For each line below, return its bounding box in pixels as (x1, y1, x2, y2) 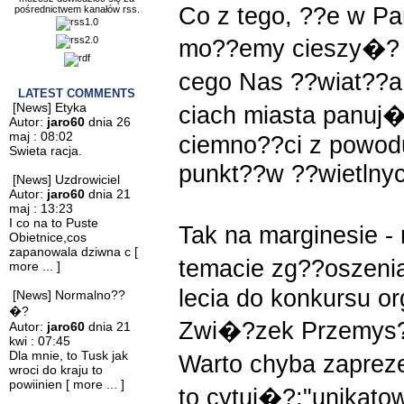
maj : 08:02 (9, 129, 73, 143)
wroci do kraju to (9, 363, 103, 377)
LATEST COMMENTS (18, 87, 135, 100)
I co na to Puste (9, 216, 98, 230)
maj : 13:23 (9, 201, 73, 216)
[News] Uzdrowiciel (13, 172, 120, 187)
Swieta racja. (9, 143, 82, 158)
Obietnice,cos (9, 230, 87, 244)
